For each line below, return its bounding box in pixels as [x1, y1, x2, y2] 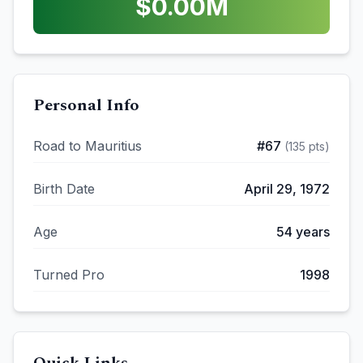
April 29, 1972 [244, 181, 330, 197]
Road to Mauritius [33, 138, 142, 154]
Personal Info [33, 93, 139, 117]
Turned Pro [33, 267, 105, 283]
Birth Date [33, 181, 95, 197]
